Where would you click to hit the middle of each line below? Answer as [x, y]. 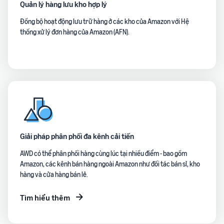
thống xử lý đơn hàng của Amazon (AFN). [75, 32]
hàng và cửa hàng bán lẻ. [54, 174]
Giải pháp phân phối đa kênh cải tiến [77, 136]
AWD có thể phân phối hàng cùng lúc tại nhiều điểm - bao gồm [103, 153]
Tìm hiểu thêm [45, 197]
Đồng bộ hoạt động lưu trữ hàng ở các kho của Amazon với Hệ [104, 21]
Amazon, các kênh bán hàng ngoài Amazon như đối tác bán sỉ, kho [110, 164]
